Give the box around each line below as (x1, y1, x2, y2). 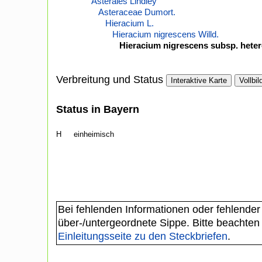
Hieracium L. (105, 18, 154, 29)
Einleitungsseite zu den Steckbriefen (58, 230, 227, 243)
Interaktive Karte (171, 76, 227, 85)
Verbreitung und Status (56, 74, 163, 86)
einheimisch (74, 130, 114, 139)
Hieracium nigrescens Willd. (112, 29, 219, 40)
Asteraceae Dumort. (98, 7, 175, 18)
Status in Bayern (56, 104, 139, 116)
